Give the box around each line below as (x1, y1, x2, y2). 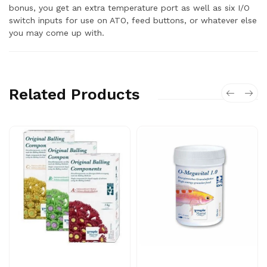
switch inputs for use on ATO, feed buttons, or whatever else (9, 15, 257, 25)
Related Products (9, 85, 140, 103)
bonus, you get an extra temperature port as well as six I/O (9, 3, 250, 13)
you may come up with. (9, 28, 104, 38)
